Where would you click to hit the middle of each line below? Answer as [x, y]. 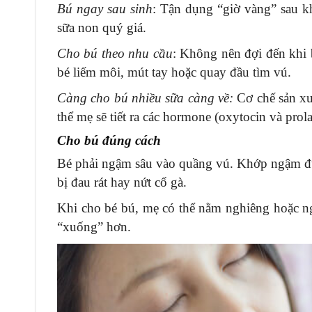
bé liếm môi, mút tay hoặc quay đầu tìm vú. [174, 72]
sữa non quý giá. [102, 27]
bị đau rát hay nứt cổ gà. [122, 182]
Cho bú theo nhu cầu [115, 53]
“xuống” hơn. [94, 226]
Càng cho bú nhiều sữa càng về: [146, 97]
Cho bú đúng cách [109, 140]
